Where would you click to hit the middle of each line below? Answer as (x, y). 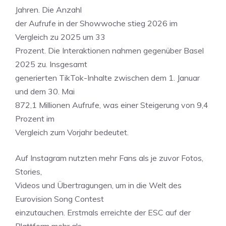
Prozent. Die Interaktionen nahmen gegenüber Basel (109, 50)
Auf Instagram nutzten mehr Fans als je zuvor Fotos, (109, 158)
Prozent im (35, 119)
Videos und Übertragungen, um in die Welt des (98, 185)
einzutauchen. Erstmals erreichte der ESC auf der (103, 212)
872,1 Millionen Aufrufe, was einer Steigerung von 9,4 (112, 105)
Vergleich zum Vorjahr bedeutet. (72, 132)
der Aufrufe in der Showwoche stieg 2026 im (96, 23)
